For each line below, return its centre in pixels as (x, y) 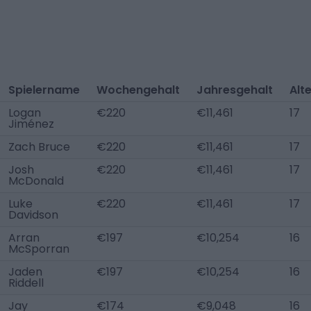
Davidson (33, 215)
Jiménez (31, 124)
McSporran (39, 249)
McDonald (36, 181)
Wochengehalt (138, 90)
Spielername (44, 90)
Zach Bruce (39, 147)
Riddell (26, 283)
